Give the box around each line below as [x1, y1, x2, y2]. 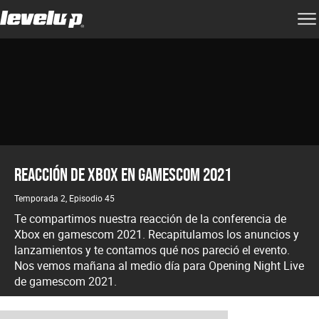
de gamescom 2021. [14, 273, 117, 289]
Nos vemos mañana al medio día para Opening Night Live [14, 258, 304, 273]
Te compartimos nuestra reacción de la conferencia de [14, 211, 286, 226]
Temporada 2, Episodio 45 [14, 192, 115, 204]
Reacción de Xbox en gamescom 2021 [14, 164, 231, 185]
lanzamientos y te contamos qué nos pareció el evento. [14, 242, 290, 258]
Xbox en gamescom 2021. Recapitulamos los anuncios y [14, 226, 299, 242]
